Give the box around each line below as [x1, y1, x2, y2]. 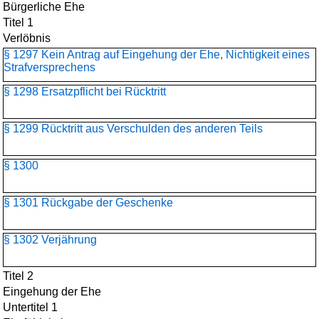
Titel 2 [3, 270, 33, 282]
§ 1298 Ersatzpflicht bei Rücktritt [4, 85, 166, 98]
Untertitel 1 [3, 301, 58, 313]
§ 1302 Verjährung [4, 234, 97, 246]
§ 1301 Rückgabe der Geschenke [4, 197, 173, 209]
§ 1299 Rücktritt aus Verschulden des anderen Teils [4, 122, 263, 135]
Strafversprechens [4, 61, 95, 73]
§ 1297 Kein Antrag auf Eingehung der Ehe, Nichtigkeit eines [4, 48, 310, 61]
